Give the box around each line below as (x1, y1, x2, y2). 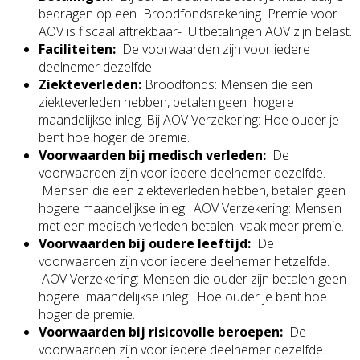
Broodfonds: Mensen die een (145, 75, 313, 93)
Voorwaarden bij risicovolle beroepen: (39, 322, 283, 341)
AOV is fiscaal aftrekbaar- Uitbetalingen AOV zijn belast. (39, 22, 352, 40)
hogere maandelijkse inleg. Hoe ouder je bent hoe (39, 287, 327, 305)
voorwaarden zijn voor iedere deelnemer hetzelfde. (39, 252, 329, 270)
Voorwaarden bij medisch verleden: (39, 145, 266, 164)
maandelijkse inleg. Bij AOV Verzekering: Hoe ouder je (39, 110, 339, 129)
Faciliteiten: (39, 39, 122, 58)
